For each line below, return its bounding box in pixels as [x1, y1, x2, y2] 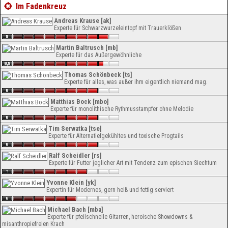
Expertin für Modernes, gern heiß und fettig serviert [46, 186, 174, 193]
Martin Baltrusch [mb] [56, 44, 118, 51]
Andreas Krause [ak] [54, 17, 111, 24]
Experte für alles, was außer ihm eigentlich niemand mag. [64, 78, 208, 85]
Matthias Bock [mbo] [50, 98, 109, 105]
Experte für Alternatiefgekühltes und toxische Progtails [48, 132, 184, 139]
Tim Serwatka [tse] [48, 125, 102, 132]
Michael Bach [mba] [47, 206, 103, 213]
